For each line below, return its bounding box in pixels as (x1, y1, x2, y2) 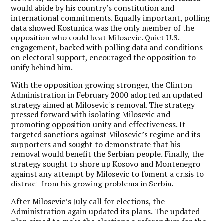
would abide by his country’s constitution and (11, 2, 175, 13)
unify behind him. (11, 62, 73, 73)
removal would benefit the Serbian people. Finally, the (11, 148, 204, 159)
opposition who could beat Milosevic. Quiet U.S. (11, 32, 180, 43)
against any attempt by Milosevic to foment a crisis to (11, 168, 204, 179)
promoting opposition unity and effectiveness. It (11, 119, 186, 130)
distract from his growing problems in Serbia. (11, 178, 174, 189)
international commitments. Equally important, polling (11, 12, 210, 23)
